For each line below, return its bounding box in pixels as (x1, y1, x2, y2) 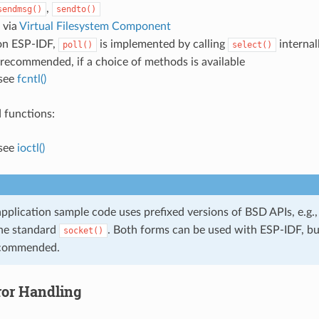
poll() (62, 39, 93, 50)
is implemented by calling (96, 38, 228, 50)
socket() (63, 225, 103, 236)
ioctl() (16, 142, 45, 154)
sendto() (56, 4, 96, 14)
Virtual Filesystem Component (19, 20, 171, 32)
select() (231, 39, 272, 50)
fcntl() (16, 73, 46, 85)
